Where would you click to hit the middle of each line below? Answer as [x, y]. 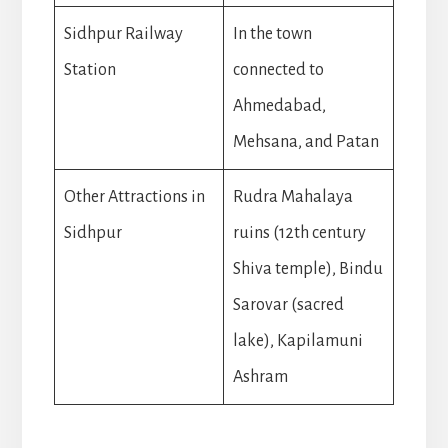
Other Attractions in [134, 196]
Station [89, 69]
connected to [278, 69]
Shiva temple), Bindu [307, 268]
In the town [272, 33]
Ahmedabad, [279, 105]
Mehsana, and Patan [305, 141]
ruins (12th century [299, 232]
